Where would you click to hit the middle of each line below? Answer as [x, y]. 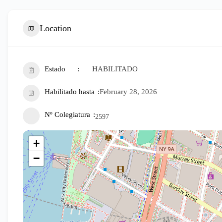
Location [55, 28]
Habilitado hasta [70, 92]
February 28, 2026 [128, 92]
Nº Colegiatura [67, 114]
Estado [55, 69]
